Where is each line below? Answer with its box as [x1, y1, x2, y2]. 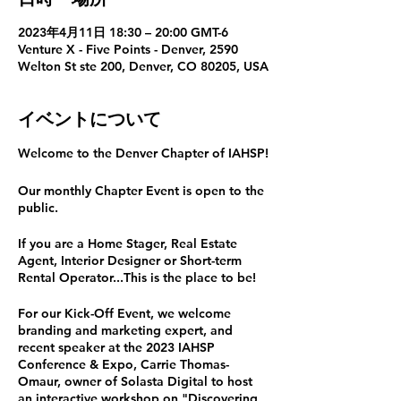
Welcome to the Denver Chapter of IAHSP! [18, 145, 269, 161]
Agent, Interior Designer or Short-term [18, 252, 242, 269]
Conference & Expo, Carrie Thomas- [18, 356, 229, 372]
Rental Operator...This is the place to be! [18, 269, 256, 286]
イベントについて [18, 108, 161, 130]
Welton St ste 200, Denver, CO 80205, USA [18, 58, 269, 74]
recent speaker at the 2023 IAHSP [18, 339, 215, 355]
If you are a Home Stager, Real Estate [18, 235, 237, 252]
